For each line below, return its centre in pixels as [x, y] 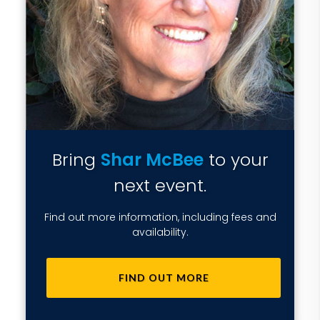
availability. [160, 232]
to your [236, 160]
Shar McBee [152, 160]
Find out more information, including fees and [160, 217]
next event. [160, 185]
